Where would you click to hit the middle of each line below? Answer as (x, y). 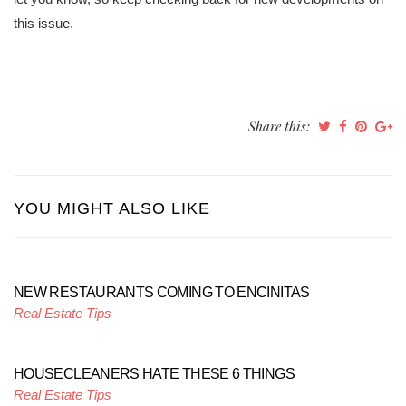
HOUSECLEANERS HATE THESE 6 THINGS (154, 374)
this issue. (43, 23)
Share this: (281, 126)
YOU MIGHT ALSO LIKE (112, 208)
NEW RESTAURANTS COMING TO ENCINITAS (162, 292)
